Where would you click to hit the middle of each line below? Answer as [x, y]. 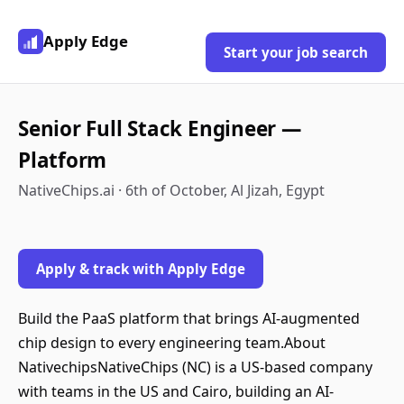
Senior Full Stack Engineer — [160, 129]
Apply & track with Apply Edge [141, 269]
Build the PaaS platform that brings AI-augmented [189, 318]
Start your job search [296, 52]
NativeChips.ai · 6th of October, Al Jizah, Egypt [171, 190]
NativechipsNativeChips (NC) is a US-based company [195, 367]
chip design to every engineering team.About [172, 343]
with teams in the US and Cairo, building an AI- [176, 391]
